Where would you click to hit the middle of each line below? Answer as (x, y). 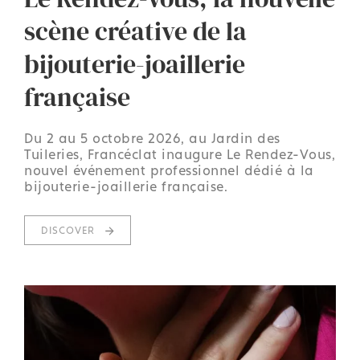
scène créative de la (135, 31)
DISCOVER (70, 230)
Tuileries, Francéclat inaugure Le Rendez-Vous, (180, 153)
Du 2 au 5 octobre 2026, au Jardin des (152, 137)
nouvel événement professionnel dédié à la (169, 170)
